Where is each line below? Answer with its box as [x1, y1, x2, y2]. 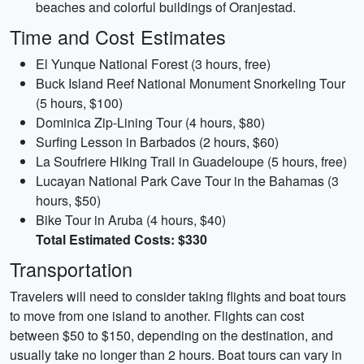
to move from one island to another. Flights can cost [10, 306, 304, 325]
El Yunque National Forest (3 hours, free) [36, 54, 271, 73]
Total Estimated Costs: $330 [36, 230, 207, 249]
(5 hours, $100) [36, 93, 123, 112]
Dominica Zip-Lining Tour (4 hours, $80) [36, 113, 265, 132]
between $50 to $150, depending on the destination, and [10, 326, 333, 344]
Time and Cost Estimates [10, 23, 226, 50]
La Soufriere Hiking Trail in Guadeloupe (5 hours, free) [36, 152, 347, 171]
